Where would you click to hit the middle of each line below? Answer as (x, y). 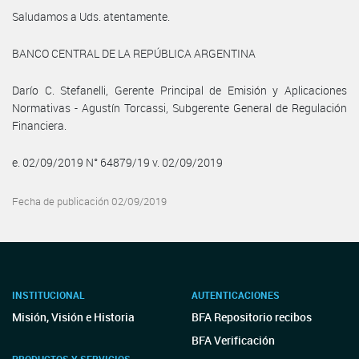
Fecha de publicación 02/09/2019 (89, 201)
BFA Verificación (233, 340)
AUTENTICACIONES (236, 295)
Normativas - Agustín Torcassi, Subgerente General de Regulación (179, 107)
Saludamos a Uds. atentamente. (91, 16)
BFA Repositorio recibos (252, 317)
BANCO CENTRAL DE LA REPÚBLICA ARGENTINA (134, 53)
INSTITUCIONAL (48, 295)
